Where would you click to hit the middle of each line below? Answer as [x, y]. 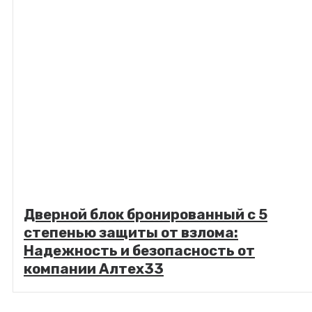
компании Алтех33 [94, 269]
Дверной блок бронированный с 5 [146, 215]
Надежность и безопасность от [139, 251]
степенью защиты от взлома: [131, 233]
